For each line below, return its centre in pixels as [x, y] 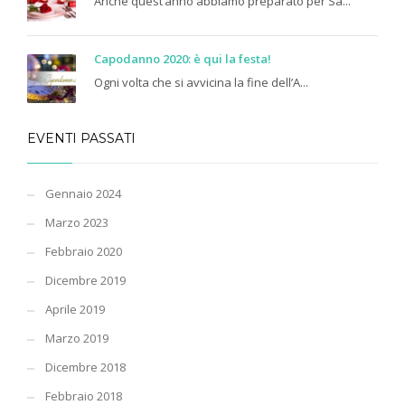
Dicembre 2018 [85, 367]
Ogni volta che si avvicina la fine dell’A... [201, 83]
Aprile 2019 [75, 310]
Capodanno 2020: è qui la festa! [183, 59]
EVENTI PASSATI [81, 139]
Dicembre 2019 [85, 281]
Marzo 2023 [77, 223]
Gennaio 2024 [83, 194]
